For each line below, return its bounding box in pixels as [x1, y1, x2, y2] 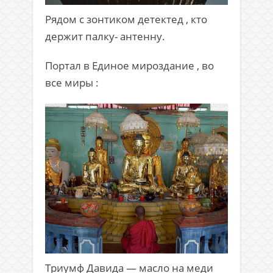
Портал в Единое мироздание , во [45, 58, 214, 73]
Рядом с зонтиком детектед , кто [45, 12, 207, 27]
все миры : [45, 76, 99, 90]
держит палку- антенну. [45, 29, 165, 44]
